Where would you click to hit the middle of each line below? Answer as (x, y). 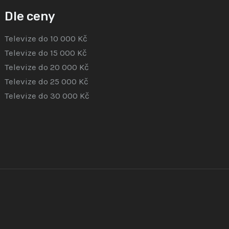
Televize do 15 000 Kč (46, 53)
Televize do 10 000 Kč (46, 39)
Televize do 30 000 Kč (47, 96)
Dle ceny (30, 17)
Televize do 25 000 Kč (47, 82)
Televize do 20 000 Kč (47, 67)
